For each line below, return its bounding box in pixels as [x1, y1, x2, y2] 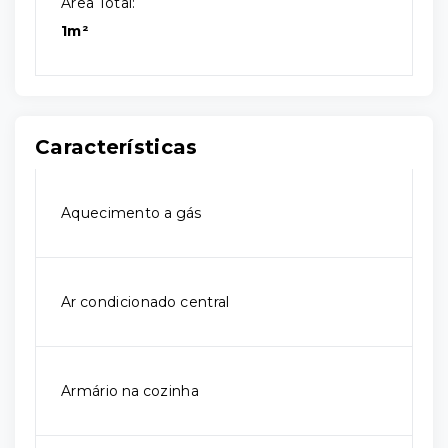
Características [35, 135, 198, 159]
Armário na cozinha [61, 382, 199, 400]
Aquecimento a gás [61, 204, 202, 222]
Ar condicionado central [61, 293, 230, 311]
